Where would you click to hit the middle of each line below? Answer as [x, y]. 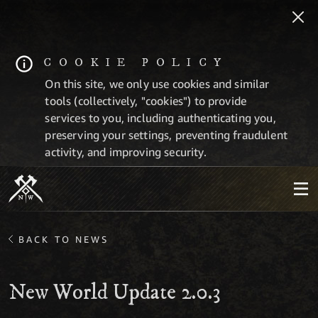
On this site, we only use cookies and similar [157, 84]
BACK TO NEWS [64, 239]
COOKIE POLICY [136, 62]
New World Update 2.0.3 [115, 292]
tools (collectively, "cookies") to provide [146, 101]
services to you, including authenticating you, [160, 118]
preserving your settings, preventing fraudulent [166, 135]
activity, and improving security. [126, 152]
